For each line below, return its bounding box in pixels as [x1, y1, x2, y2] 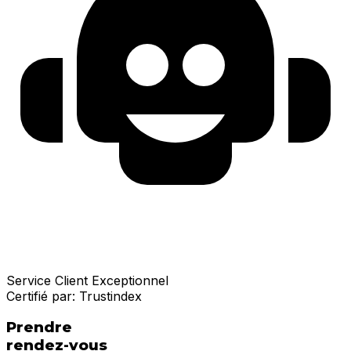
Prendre [6, 318, 72, 337]
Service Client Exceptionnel [6, 272, 168, 288]
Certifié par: [6, 288, 79, 304]
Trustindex [79, 288, 142, 304]
